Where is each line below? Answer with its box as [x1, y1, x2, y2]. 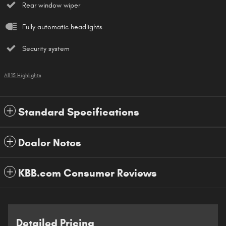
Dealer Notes [18, 136, 81, 149]
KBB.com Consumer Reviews [18, 166, 157, 180]
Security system [22, 44, 70, 53]
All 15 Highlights [4, 72, 41, 79]
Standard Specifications [18, 105, 139, 119]
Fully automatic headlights [22, 22, 102, 31]
